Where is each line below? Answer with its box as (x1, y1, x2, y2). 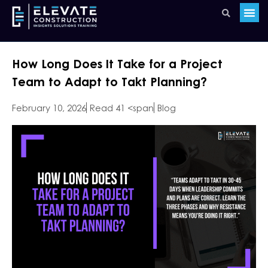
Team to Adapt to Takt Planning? (12, 74, 207, 89)
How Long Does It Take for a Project (12, 56, 223, 71)
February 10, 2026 (12, 102, 86, 113)
